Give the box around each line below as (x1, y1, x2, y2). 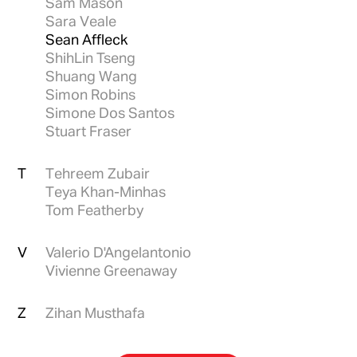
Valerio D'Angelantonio (45, 245, 192, 259)
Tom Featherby (45, 202, 144, 217)
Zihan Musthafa (45, 305, 146, 320)
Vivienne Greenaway (45, 263, 178, 277)
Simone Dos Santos (45, 105, 175, 120)
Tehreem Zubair (45, 166, 151, 180)
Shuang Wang (45, 69, 138, 83)
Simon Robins (45, 87, 136, 101)
